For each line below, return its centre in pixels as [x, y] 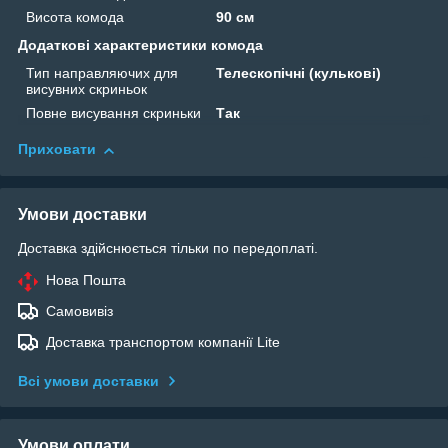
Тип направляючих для [102, 73]
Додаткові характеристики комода [140, 45]
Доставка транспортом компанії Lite [163, 342]
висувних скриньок [86, 89]
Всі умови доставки [88, 381]
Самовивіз [79, 311]
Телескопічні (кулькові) [299, 73]
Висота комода [75, 17]
